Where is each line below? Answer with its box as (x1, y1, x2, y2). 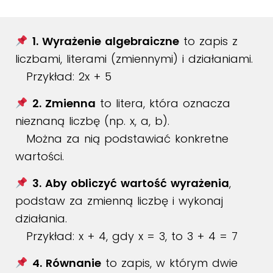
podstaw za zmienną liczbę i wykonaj (15, 193, 223, 208)
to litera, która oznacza (95, 96, 230, 111)
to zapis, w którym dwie (101, 255, 238, 271)
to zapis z (179, 34, 238, 49)
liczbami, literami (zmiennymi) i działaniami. (15, 51, 253, 66)
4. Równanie (32, 255, 101, 271)
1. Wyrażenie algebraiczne (32, 34, 179, 49)
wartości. (15, 149, 64, 164)
